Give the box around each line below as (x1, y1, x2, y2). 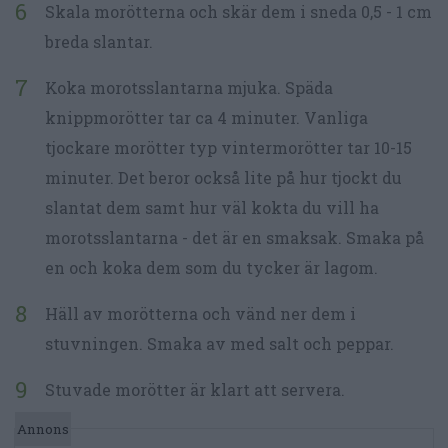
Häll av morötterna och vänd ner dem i (45, 302, 356, 324)
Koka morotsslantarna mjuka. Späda (45, 76, 333, 98)
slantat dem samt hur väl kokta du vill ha (45, 196, 379, 218)
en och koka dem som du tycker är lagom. (45, 256, 378, 278)
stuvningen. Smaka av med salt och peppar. (45, 332, 394, 354)
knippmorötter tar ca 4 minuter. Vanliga (45, 106, 368, 128)
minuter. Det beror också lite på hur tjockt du (45, 166, 402, 188)
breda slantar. (45, 30, 153, 52)
